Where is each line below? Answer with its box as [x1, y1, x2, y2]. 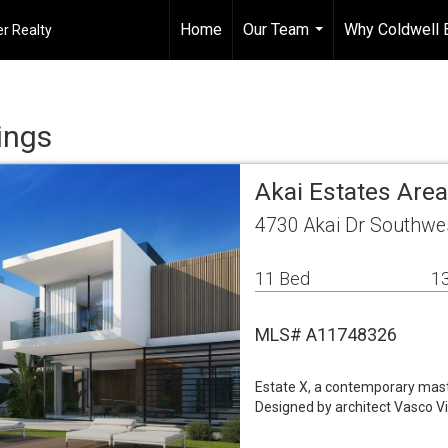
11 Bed [255, 268, 310, 289]
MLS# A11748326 [255, 324, 397, 345]
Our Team [243, 20, 309, 39]
